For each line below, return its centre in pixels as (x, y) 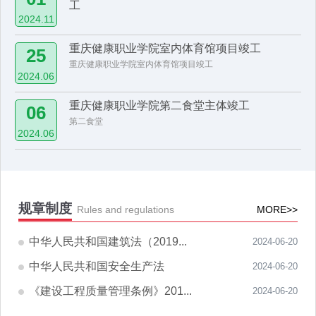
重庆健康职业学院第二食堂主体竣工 (160, 105)
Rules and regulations (126, 209)
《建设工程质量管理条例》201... (110, 291)
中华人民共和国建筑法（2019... (108, 242)
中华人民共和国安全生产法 (97, 266)
